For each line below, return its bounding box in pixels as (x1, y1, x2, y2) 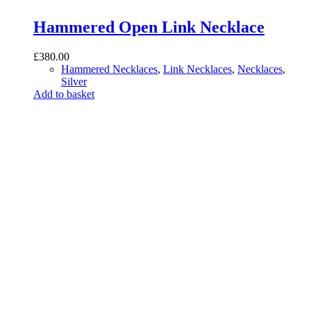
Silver (61, 75, 87, 87)
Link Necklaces (163, 62, 232, 75)
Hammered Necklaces (61, 62, 158, 75)
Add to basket (33, 87, 94, 100)
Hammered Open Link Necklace (33, 17, 264, 36)
